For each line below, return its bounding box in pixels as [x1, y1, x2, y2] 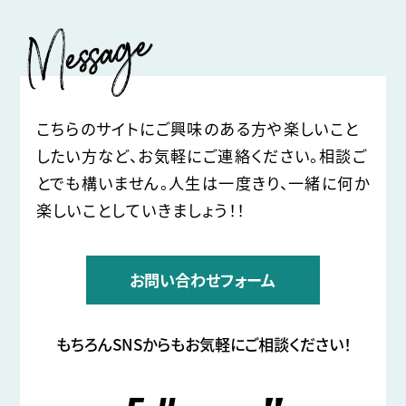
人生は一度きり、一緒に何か [169, 171, 370, 195]
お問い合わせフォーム [130, 267, 276, 291]
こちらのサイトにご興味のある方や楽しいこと [35, 117, 360, 140]
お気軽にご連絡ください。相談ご [138, 144, 367, 168]
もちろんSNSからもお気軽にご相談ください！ [55, 333, 351, 356]
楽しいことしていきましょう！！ [35, 198, 246, 222]
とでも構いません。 [35, 171, 169, 195]
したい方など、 [35, 144, 139, 168]
